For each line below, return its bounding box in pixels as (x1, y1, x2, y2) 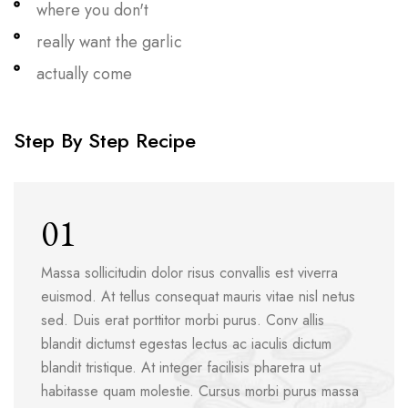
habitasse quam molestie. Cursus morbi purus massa (41, 381, 359, 403)
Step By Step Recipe (14, 126, 196, 156)
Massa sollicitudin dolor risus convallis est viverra (41, 262, 338, 284)
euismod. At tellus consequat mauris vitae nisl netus (41, 286, 355, 308)
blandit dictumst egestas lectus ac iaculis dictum (41, 333, 331, 355)
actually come (36, 61, 132, 86)
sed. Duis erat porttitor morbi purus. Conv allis (41, 310, 324, 331)
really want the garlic (36, 29, 182, 54)
